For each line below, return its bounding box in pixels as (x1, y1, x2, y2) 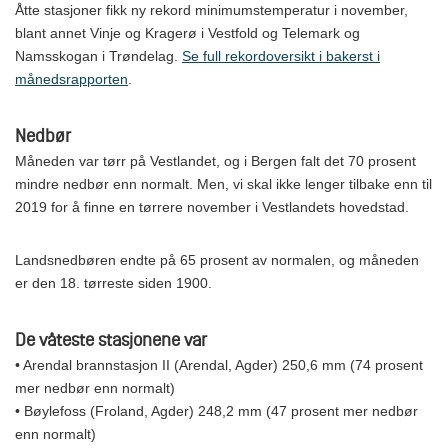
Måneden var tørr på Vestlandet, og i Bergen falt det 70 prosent (15, 152, 416, 169)
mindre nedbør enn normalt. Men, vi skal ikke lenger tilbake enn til (15, 175, 432, 192)
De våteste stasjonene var (15, 328, 207, 350)
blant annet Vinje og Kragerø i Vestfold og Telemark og (15, 24, 360, 41)
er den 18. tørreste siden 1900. (15, 274, 216, 291)
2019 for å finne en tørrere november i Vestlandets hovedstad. (15, 198, 409, 215)
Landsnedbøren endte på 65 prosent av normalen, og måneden (15, 251, 419, 268)
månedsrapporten (15, 70, 128, 87)
